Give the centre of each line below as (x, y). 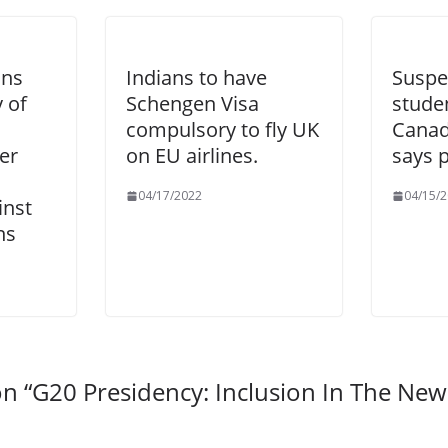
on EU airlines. (192, 155)
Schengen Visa (192, 103)
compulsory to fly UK (222, 129)
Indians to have (196, 77)
